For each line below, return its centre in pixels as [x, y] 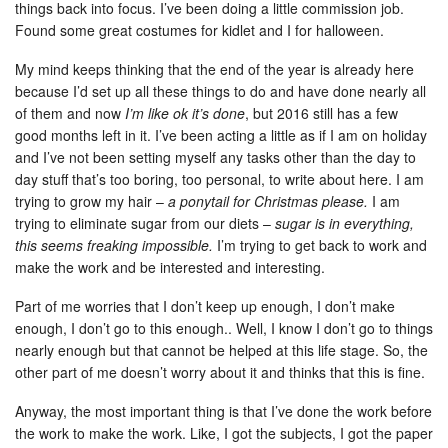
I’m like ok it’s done [185, 112]
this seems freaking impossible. [114, 244]
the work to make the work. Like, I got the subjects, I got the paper [224, 432]
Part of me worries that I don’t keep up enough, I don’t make [205, 305]
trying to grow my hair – [91, 200]
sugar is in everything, [344, 222]
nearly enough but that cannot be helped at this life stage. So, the [221, 349]
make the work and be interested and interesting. [170, 266]
